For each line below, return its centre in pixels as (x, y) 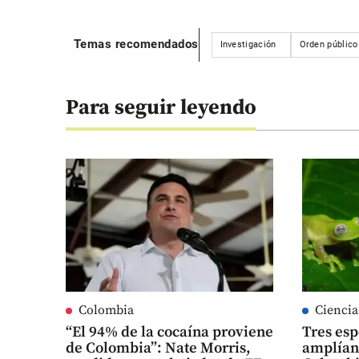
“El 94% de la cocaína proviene (169, 333)
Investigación (248, 44)
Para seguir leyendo (161, 108)
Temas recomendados (136, 44)
